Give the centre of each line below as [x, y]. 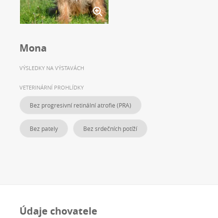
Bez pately [44, 129]
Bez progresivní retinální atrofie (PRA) [81, 105]
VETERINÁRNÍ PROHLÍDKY [52, 88]
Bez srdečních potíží [110, 129]
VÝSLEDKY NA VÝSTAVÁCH [52, 68]
